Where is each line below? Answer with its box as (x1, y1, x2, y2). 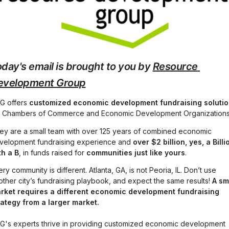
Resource (152, 60, 198, 73)
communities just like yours (86, 148, 185, 157)
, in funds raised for (19, 148, 86, 157)
